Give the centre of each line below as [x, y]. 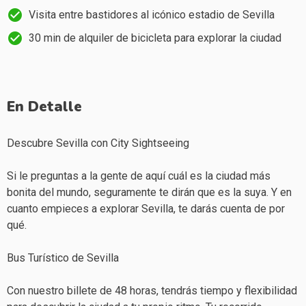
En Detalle [44, 106]
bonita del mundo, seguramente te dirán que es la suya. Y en [149, 192]
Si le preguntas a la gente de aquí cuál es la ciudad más [139, 176]
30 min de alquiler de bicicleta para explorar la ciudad [155, 38]
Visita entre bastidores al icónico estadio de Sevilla [152, 14]
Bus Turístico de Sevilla [63, 258]
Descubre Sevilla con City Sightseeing [98, 143]
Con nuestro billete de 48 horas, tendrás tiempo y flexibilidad [152, 290]
